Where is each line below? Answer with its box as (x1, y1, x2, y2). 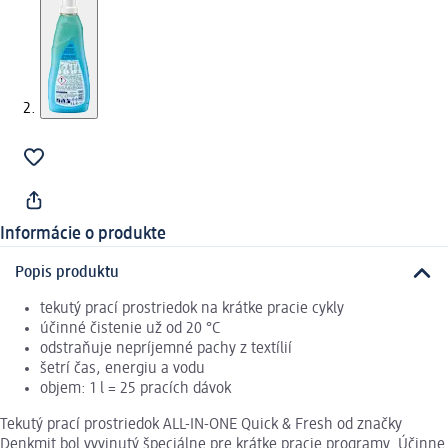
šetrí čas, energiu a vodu (40, 361, 205, 378)
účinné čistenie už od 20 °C (40, 321, 221, 338)
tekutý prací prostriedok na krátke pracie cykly (40, 301, 344, 318)
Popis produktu (15, 264, 119, 281)
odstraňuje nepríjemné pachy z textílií (40, 341, 292, 358)
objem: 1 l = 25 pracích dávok (40, 381, 231, 398)
